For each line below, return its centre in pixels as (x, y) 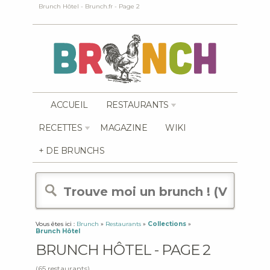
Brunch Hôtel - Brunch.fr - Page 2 (89, 6)
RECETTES (60, 128)
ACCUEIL (69, 105)
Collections (167, 224)
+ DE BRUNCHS (71, 151)
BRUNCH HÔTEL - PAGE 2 (123, 250)
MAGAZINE (124, 128)
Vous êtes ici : (56, 224)
